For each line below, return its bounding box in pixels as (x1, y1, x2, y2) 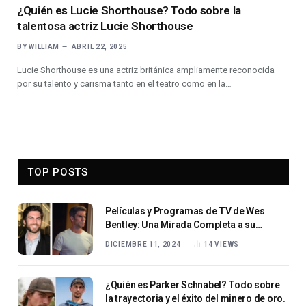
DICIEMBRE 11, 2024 (105, 240, 181, 248)
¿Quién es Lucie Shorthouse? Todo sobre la (17, 3, 242, 17)
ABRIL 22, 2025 (71, 42, 128, 51)
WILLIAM (29, 42, 60, 51)
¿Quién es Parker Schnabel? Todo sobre (105, 279, 280, 290)
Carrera (105, 232, 139, 244)
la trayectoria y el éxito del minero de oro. (105, 292, 286, 304)
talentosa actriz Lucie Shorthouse (17, 18, 193, 33)
